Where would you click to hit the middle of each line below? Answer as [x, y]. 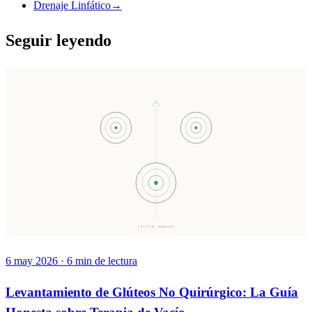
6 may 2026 [32, 260]
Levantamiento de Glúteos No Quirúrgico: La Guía [152, 292]
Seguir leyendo [58, 40]
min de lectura [106, 260]
